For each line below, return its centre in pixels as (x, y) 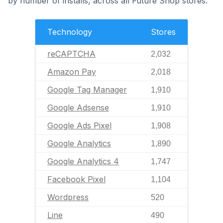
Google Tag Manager (87, 89)
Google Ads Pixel (79, 125)
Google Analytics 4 (83, 161)
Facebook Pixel (76, 179)
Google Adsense (78, 107)
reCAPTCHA (71, 54)
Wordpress (68, 197)
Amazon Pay (72, 71)
